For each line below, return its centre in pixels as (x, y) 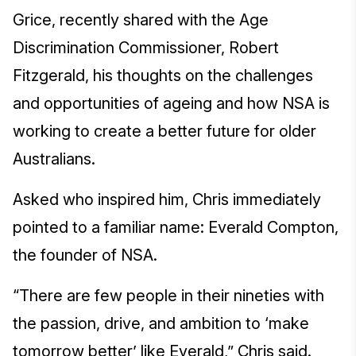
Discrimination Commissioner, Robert (146, 48)
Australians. (56, 159)
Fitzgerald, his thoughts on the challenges (163, 76)
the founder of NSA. (87, 255)
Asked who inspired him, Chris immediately (167, 200)
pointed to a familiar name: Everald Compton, (176, 228)
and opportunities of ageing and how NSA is (171, 104)
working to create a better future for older (164, 132)
